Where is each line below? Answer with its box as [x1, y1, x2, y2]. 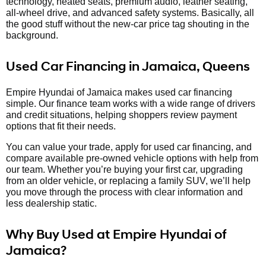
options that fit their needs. [6, 121, 116, 132]
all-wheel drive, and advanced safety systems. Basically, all [6, 8, 254, 18]
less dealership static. [6, 198, 97, 209]
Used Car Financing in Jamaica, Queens [6, 59, 250, 75]
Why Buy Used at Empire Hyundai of [6, 227, 227, 243]
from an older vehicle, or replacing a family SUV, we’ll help [6, 176, 251, 186]
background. [6, 30, 58, 41]
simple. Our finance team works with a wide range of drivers [6, 99, 255, 109]
